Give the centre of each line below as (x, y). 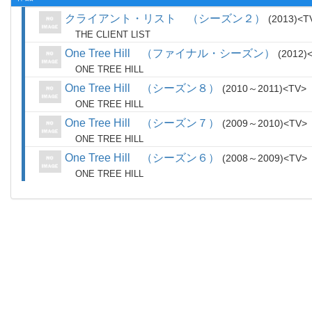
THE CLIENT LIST (113, 34)
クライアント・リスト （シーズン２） (165, 18)
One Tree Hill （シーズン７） (142, 123)
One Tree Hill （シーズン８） (142, 88)
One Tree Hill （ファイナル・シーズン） (170, 53)
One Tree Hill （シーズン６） (142, 158)
